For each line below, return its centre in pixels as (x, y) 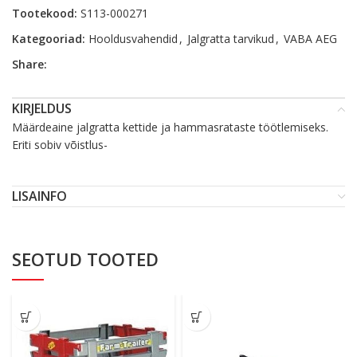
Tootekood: (46, 13)
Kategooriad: (49, 39)
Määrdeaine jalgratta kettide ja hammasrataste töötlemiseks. (170, 127)
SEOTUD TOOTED (85, 259)
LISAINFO (39, 196)
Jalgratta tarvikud (231, 39)
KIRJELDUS (42, 108)
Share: (29, 64)
